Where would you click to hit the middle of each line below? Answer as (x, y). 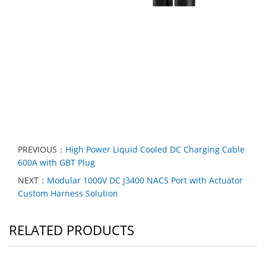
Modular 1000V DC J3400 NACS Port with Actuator (145, 180)
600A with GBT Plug (56, 162)
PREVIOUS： (42, 149)
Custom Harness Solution (68, 193)
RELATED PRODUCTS (72, 230)
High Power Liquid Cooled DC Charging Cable (155, 149)
